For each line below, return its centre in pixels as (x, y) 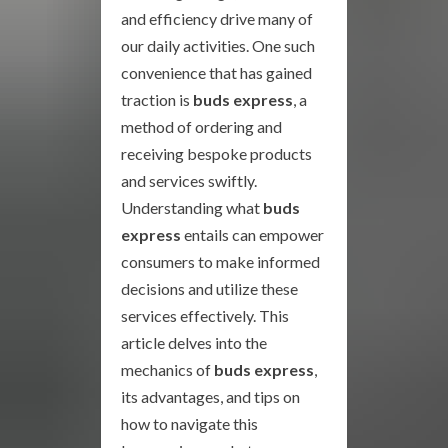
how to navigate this (189, 423)
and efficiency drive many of (217, 18)
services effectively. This (205, 315)
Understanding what (192, 207)
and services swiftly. (189, 180)
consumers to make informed (220, 261)
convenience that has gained (216, 72)
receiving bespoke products (216, 153)
